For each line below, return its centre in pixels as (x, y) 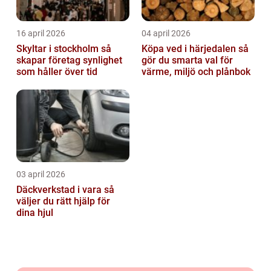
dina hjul (35, 213)
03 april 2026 (41, 175)
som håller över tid (57, 72)
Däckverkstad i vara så (60, 190)
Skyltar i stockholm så (59, 49)
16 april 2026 (41, 34)
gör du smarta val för (187, 60)
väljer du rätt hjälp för (63, 201)
